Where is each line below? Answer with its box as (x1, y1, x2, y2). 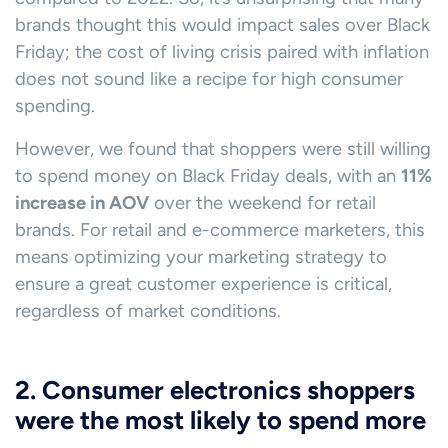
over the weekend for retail (149, 192, 376, 215)
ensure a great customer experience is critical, (15, 273, 392, 296)
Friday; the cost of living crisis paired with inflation (15, 41, 429, 64)
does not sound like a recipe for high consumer (15, 68, 403, 91)
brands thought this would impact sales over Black (15, 14, 430, 37)
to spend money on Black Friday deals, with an (15, 165, 401, 188)
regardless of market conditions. (15, 300, 286, 323)
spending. (15, 95, 95, 118)
